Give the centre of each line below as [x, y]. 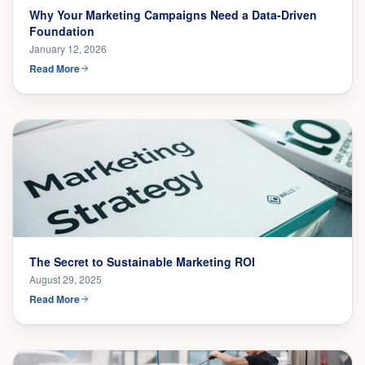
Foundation [62, 31]
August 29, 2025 [66, 279]
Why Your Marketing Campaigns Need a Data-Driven [173, 15]
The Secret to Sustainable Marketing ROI [142, 262]
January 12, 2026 [68, 48]
